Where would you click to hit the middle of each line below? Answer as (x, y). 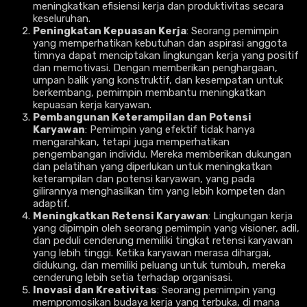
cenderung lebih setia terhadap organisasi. (133, 278)
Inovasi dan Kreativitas (95, 290)
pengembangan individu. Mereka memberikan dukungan (162, 155)
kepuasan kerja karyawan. (92, 105)
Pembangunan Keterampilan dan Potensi (142, 118)
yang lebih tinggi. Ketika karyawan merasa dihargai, (152, 253)
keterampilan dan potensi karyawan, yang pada (144, 179)
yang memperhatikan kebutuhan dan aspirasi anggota (160, 44)
